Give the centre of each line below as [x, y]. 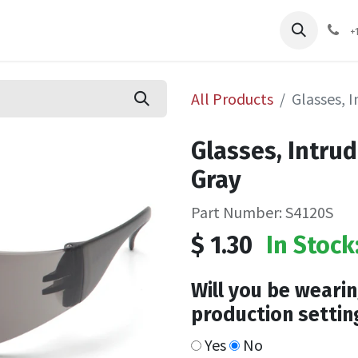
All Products [232, 98]
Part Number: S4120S [262, 213]
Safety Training [286, 23]
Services [167, 23]
